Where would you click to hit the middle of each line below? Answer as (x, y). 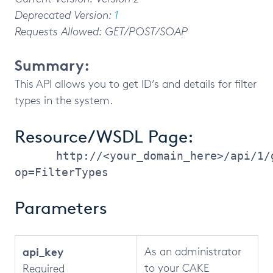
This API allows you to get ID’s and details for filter (136, 83)
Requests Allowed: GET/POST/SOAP (101, 31)
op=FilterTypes (62, 172)
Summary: (52, 66)
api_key (43, 251)
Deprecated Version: (64, 15)
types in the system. (64, 100)
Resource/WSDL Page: (104, 136)
